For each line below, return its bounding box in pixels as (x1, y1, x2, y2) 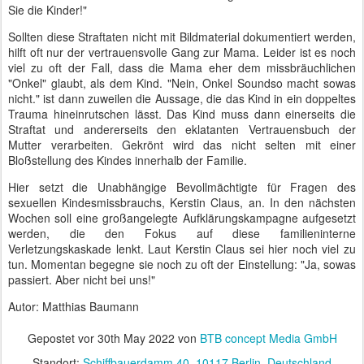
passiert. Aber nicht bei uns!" (8, 271, 155, 288)
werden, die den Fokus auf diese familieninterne (8, 225, 356, 241)
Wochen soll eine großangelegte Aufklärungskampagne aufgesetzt (8, 210, 356, 226)
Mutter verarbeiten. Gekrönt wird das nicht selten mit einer (8, 136, 356, 153)
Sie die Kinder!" (8, 2, 87, 18)
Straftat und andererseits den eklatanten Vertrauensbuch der (8, 121, 356, 137)
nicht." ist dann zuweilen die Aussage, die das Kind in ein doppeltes (8, 90, 356, 106)
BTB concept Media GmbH (199, 330, 337, 346)
